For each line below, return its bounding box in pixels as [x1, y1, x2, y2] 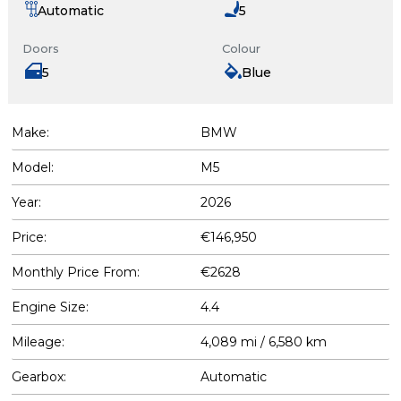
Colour [221, 41, 260, 55]
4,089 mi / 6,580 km [200, 334, 327, 350]
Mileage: [12, 334, 64, 350]
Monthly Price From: [12, 264, 140, 280]
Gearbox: [12, 369, 66, 385]
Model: [12, 159, 54, 175]
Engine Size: [12, 299, 89, 315]
